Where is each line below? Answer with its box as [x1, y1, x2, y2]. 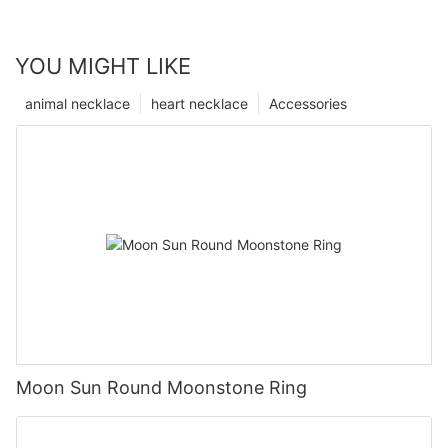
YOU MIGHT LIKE [15, 52, 191, 79]
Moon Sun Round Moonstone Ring [16, 376, 307, 398]
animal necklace [25, 94, 130, 112]
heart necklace [151, 94, 248, 112]
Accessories [269, 94, 347, 112]
